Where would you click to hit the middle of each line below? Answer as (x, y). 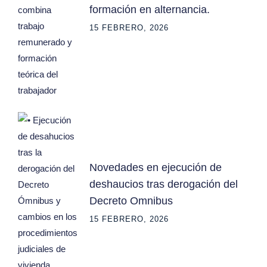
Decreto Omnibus (131, 201)
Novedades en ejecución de (156, 167)
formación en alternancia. (150, 10)
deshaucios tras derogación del (164, 184)
